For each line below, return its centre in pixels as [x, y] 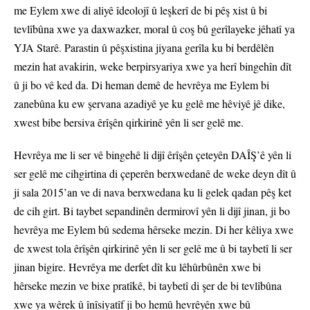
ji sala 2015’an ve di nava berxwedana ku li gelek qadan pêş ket [153, 192]
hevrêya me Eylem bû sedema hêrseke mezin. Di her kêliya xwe [154, 230]
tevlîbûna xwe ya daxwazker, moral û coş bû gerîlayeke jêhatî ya [154, 29]
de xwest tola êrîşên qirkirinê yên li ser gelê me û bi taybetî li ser [153, 248]
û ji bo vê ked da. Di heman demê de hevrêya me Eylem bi [142, 85]
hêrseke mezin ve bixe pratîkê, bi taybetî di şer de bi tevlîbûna [148, 286]
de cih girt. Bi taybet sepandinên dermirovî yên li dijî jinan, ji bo [152, 211]
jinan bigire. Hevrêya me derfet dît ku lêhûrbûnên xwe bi [137, 267]
